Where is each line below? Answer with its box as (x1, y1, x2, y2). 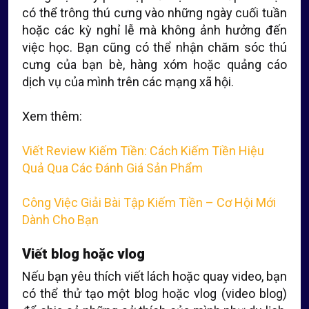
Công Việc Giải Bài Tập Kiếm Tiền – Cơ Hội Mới (22, 195, 276, 210)
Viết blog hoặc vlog (22, 246, 145, 262)
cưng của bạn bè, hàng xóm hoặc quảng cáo (22, 57, 287, 72)
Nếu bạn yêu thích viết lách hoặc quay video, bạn (22, 269, 287, 283)
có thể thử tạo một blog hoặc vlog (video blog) (22, 286, 287, 301)
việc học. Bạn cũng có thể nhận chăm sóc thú (22, 40, 287, 54)
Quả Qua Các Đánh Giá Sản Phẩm (22, 161, 203, 175)
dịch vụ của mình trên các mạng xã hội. (22, 74, 234, 89)
